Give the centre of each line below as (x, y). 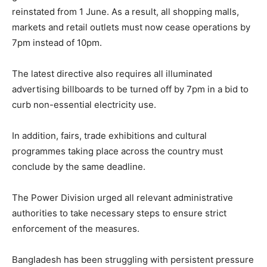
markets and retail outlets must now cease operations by (131, 27)
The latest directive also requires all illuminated (112, 74)
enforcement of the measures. (76, 229)
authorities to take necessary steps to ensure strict (119, 213)
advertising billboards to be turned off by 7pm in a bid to (130, 89)
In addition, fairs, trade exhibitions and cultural (109, 136)
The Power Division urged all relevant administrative (122, 198)
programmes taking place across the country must (117, 151)
